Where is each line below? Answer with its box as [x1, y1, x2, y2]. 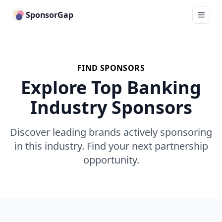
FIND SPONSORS [77, 62, 145, 73]
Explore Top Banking [21, 75, 201, 100]
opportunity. [83, 153, 139, 166]
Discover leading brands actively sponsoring [10, 125, 212, 139]
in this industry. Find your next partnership [14, 139, 208, 153]
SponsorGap [26, 9, 73, 20]
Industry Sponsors [30, 95, 192, 119]
